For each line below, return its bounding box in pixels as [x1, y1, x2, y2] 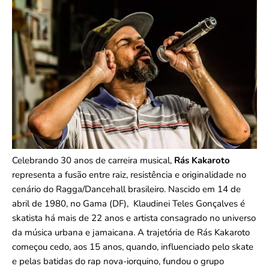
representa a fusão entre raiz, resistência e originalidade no [12, 169, 246, 181]
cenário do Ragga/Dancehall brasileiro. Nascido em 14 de [12, 183, 241, 196]
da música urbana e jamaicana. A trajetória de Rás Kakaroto [12, 226, 250, 239]
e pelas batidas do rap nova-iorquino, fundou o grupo [12, 255, 224, 268]
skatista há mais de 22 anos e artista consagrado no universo [12, 212, 256, 225]
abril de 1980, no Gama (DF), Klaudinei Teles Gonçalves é [12, 198, 245, 210]
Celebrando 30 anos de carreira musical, [12, 154, 174, 167]
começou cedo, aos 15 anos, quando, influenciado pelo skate [12, 241, 253, 253]
